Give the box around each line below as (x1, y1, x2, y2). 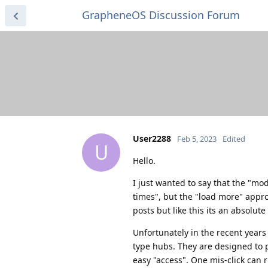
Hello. (133, 154, 156, 166)
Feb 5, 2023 (177, 133, 217, 144)
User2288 (133, 132, 171, 144)
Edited (223, 133, 245, 144)
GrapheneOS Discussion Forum (82, 8, 240, 22)
